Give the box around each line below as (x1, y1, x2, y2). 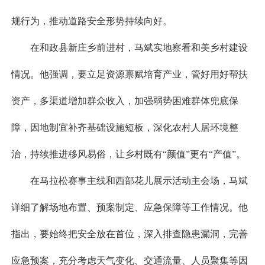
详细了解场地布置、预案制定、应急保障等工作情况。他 (11, 202, 248, 213)
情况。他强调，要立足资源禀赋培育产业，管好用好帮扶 (11, 69, 248, 80)
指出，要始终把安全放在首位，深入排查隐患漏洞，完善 (11, 229, 248, 240)
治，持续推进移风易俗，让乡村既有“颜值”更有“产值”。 (11, 149, 245, 160)
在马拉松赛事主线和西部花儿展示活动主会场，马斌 (30, 176, 248, 186)
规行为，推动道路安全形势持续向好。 (11, 16, 172, 27)
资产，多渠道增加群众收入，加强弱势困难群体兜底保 (11, 96, 238, 106)
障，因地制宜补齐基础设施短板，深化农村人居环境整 (11, 122, 238, 133)
